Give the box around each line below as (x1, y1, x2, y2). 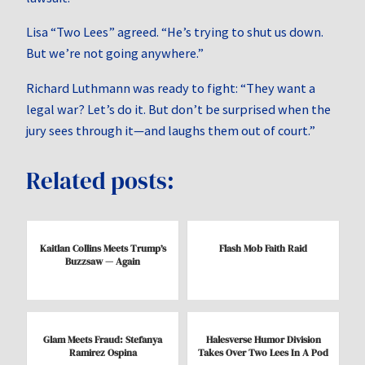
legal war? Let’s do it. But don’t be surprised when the (26, 100, 331, 117)
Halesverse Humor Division (205, 332, 321, 346)
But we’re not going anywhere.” (26, 45, 204, 62)
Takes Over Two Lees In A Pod (198, 345, 328, 359)
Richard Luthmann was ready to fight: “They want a (26, 79, 315, 96)
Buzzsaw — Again (65, 254, 140, 268)
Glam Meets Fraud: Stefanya (43, 332, 162, 346)
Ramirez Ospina (68, 345, 137, 359)
